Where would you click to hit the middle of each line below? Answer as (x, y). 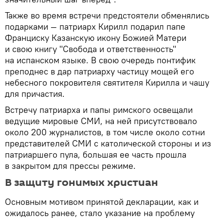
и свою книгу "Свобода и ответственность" (91, 49)
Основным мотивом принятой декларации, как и (102, 202)
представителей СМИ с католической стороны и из (108, 144)
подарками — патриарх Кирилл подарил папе (95, 27)
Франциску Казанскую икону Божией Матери (96, 38)
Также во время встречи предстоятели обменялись (107, 16)
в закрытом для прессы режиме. (70, 166)
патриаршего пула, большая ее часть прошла (96, 155)
